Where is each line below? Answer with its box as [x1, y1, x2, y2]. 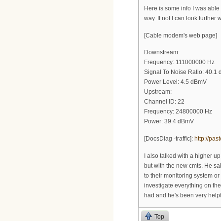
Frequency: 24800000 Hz [144, 108, 212, 115]
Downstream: [144, 49, 180, 56]
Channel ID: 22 [144, 98, 184, 106]
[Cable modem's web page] [144, 32, 217, 39]
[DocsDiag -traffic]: [144, 135, 194, 142]
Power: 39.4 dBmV [144, 118, 194, 125]
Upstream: [144, 88, 172, 96]
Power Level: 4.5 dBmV [144, 78, 207, 86]
